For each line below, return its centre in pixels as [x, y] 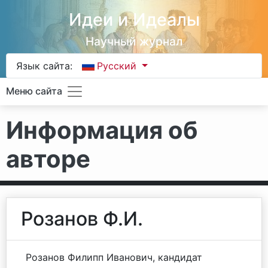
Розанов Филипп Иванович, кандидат [114, 257]
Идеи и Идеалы [134, 19]
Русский [118, 66]
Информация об [102, 130]
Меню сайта [34, 91]
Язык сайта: [44, 66]
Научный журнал [134, 41]
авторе [48, 159]
